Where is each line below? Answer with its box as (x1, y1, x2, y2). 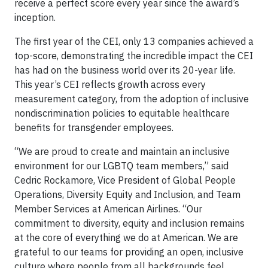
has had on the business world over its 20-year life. (14, 64, 235, 77)
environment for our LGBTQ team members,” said (14, 160, 229, 172)
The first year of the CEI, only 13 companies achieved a (14, 35, 254, 48)
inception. (14, 11, 56, 24)
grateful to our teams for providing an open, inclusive (14, 246, 243, 258)
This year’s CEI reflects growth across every (14, 78, 206, 91)
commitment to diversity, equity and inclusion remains (14, 217, 245, 230)
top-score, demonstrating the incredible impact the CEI (14, 50, 253, 62)
